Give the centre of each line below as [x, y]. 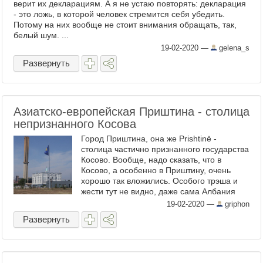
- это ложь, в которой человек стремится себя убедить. [119, 14]
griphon [236, 204]
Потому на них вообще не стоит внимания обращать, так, [125, 25]
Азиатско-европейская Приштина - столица [131, 112]
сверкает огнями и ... [121, 213]
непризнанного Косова [75, 124]
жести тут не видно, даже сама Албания [158, 191]
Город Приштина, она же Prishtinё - [149, 139]
